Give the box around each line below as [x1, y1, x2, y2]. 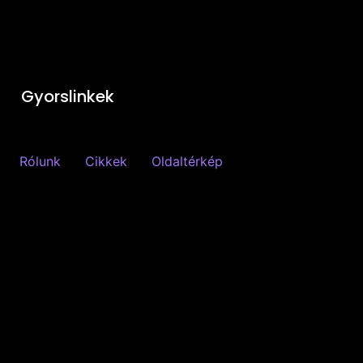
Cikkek [84, 152, 127, 169]
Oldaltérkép [151, 152, 223, 169]
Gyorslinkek [21, 84, 115, 108]
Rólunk [19, 152, 61, 169]
